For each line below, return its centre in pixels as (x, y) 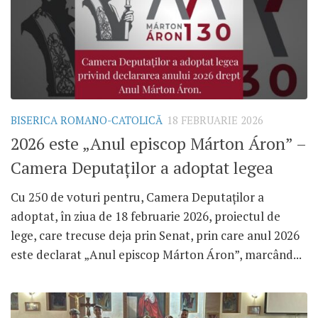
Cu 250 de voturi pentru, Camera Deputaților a (137, 197)
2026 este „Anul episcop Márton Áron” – (158, 144)
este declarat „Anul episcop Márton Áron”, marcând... (156, 255)
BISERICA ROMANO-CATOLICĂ (87, 120)
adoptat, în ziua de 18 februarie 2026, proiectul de (146, 216)
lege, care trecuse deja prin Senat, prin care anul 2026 (155, 236)
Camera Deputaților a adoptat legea (142, 168)
